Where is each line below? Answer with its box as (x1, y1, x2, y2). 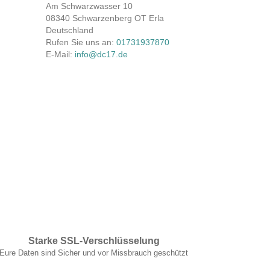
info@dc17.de (75, 49, 128, 59)
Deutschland (46, 25, 93, 35)
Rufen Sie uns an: (46, 37, 116, 47)
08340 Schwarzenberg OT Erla (46, 13, 164, 23)
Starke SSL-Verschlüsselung (28, 235, 160, 246)
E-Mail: (46, 49, 75, 59)
